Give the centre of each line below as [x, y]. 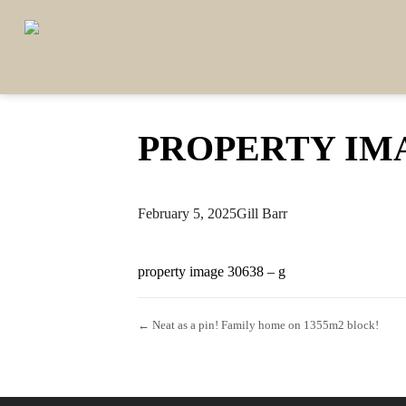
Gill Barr [262, 213]
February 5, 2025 [187, 213]
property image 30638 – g [212, 271]
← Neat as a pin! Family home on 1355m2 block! [258, 325]
